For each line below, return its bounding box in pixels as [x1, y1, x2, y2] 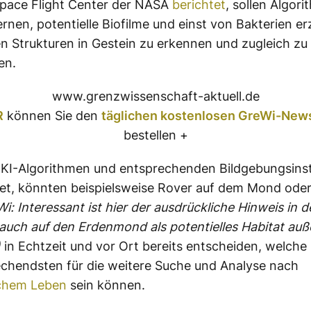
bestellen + [123, 127, 188, 142]
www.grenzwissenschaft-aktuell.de [51, 88, 260, 103]
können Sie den [3, 108, 101, 123]
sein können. [67, 277, 145, 292]
